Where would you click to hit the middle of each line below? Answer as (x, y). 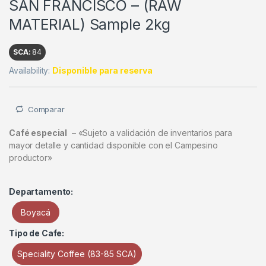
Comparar (46, 109)
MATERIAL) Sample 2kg (90, 24)
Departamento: (41, 192)
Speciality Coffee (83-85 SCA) (77, 254)
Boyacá (36, 213)
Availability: (31, 70)
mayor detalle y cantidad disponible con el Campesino (113, 145)
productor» (31, 158)
